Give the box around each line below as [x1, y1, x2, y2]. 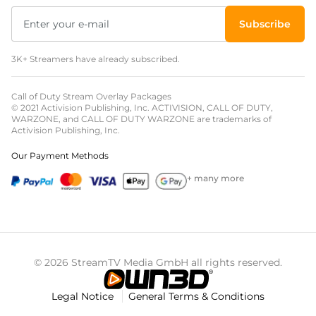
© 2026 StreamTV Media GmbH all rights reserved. [34, 256, 282, 269]
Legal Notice [51, 290, 116, 303]
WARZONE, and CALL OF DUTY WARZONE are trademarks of [11, 114, 272, 125]
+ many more [186, 173, 244, 184]
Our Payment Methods [11, 150, 109, 162]
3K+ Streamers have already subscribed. [11, 54, 180, 65]
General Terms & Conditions [128, 290, 265, 303]
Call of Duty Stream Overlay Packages [11, 91, 171, 102]
